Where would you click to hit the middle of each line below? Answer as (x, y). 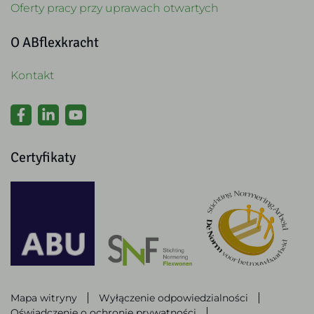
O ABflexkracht (55, 41)
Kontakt (32, 74)
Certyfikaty (43, 156)
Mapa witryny (44, 298)
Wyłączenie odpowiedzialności (173, 298)
